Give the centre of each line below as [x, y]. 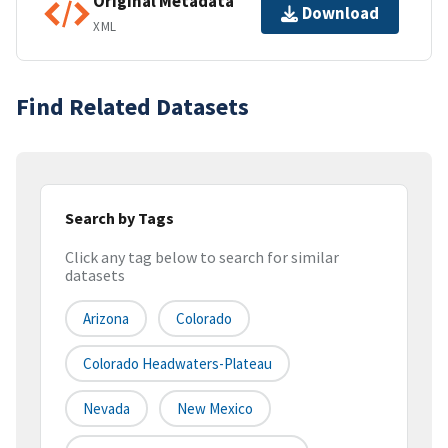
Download [340, 13]
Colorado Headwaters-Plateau [177, 364]
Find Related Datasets [132, 106]
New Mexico [215, 409]
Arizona [106, 319]
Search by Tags [119, 217]
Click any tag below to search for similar [202, 257]
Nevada [106, 409]
